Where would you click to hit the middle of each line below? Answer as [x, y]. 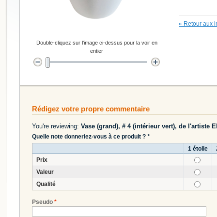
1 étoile [198, 148]
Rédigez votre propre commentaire [91, 108]
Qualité [46, 184]
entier [97, 51]
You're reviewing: [56, 126]
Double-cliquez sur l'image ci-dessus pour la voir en [97, 42]
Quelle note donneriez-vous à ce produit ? [90, 136]
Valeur [45, 172]
